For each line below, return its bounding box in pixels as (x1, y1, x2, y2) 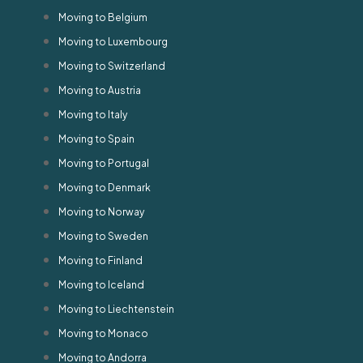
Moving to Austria (58, 83, 141, 96)
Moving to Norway (58, 205, 144, 218)
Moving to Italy (58, 108, 127, 121)
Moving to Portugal (58, 156, 149, 169)
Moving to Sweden (58, 229, 148, 242)
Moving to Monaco (58, 327, 148, 340)
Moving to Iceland (58, 278, 144, 291)
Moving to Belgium (58, 11, 147, 23)
